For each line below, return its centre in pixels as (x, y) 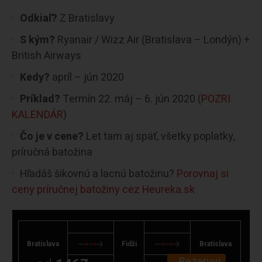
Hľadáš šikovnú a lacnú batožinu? (98, 174)
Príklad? (41, 99)
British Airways (46, 56)
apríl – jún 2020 (88, 77)
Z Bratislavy (87, 18)
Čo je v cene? (53, 136)
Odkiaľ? (40, 18)
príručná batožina (52, 152)
